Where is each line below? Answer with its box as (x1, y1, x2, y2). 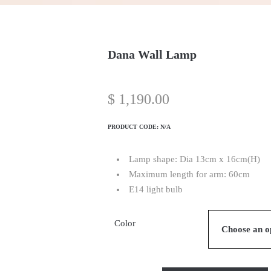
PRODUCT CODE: (108, 123, 161, 130)
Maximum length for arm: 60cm (129, 169, 250, 179)
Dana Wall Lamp (108, 48, 197, 61)
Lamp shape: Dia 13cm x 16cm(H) (129, 154, 261, 164)
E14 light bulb (129, 184, 183, 194)
